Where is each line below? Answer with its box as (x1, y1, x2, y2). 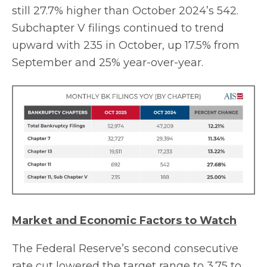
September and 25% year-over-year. (12, 55, 203, 69)
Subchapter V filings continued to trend (12, 21, 224, 35)
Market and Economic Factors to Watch (12, 214, 237, 228)
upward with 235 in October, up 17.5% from (12, 38, 240, 52)
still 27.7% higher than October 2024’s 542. (12, 4, 238, 17)
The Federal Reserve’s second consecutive (12, 242, 238, 256)
